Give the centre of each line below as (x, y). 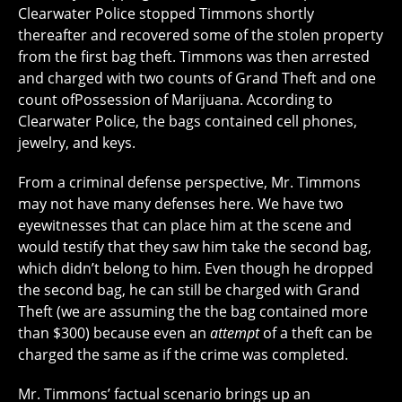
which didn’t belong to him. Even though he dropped (196, 268)
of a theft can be (316, 332)
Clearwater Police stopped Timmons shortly (166, 13)
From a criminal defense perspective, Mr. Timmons (189, 182)
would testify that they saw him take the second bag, (195, 246)
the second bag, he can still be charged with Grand (189, 289)
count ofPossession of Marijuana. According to (175, 99)
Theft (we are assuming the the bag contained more (193, 311)
